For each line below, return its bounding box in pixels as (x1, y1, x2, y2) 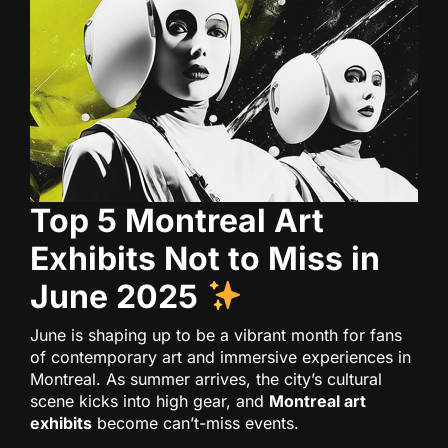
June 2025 (30, 277, 198, 317)
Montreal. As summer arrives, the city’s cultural (30, 369, 382, 390)
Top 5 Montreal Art (30, 201, 324, 241)
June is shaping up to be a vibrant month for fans (30, 325, 402, 346)
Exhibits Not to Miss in (30, 239, 380, 279)
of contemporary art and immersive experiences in (30, 347, 411, 368)
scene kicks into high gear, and (30, 391, 269, 412)
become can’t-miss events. (92, 413, 299, 434)
